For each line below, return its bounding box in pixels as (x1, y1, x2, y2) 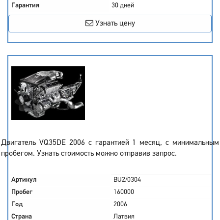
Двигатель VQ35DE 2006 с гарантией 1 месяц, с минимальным (1, 139, 219, 147)
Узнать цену (93, 20, 135, 27)
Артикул (11, 176, 37, 184)
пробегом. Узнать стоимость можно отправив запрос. (1, 150, 177, 158)
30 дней (111, 2, 134, 9)
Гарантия (11, 2, 39, 9)
